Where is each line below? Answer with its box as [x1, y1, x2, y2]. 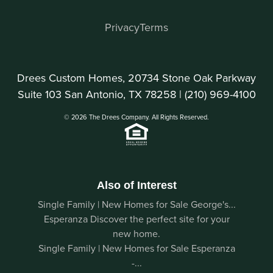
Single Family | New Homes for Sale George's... [37, 197, 236, 211]
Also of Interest [96, 179, 177, 192]
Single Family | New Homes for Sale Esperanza [38, 241, 235, 255]
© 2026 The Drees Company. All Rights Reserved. [64, 112, 209, 122]
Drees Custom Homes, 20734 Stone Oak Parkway [17, 70, 256, 86]
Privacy [105, 19, 140, 35]
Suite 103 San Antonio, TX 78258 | [17, 87, 185, 102]
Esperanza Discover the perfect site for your [43, 212, 230, 226]
